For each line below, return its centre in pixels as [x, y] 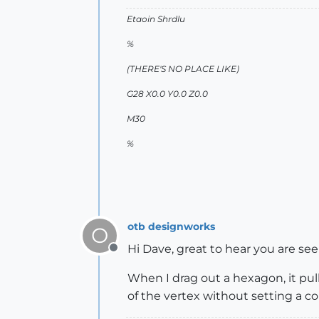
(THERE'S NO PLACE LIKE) [183, 69]
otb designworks [171, 226]
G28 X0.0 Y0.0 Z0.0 [167, 94]
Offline [131, 255]
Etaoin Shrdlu [156, 19]
